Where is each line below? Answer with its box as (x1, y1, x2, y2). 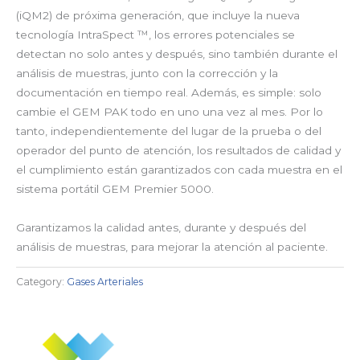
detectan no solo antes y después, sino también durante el (16, 47, 337, 60)
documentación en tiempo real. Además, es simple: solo (16, 85, 321, 99)
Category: (16, 276, 67, 288)
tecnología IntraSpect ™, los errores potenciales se (16, 27, 295, 41)
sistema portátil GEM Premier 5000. (16, 182, 214, 195)
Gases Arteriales (67, 276, 143, 288)
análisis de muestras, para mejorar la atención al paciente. (16, 239, 328, 253)
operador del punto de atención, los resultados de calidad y (16, 143, 341, 157)
